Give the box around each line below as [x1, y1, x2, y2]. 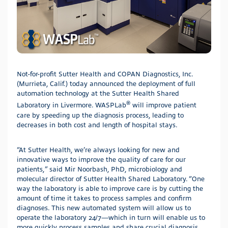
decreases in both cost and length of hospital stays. [17, 120, 178, 129]
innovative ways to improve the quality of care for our [17, 154, 186, 163]
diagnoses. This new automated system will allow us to [17, 203, 191, 212]
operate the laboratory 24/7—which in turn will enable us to [17, 212, 205, 221]
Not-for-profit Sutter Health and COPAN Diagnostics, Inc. [17, 69, 193, 78]
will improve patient [130, 100, 196, 109]
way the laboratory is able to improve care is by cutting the [17, 183, 203, 192]
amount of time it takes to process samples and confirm [17, 193, 191, 202]
